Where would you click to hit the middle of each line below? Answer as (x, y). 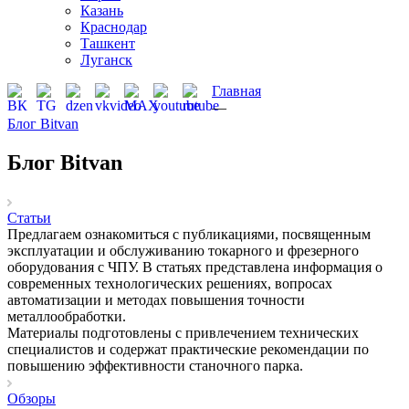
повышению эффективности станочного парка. (155, 366)
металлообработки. (67, 317)
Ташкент (108, 44)
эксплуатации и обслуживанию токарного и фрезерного (183, 251)
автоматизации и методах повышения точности (156, 300)
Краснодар (114, 27)
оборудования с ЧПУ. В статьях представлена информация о (195, 267)
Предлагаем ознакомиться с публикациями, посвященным (189, 235)
